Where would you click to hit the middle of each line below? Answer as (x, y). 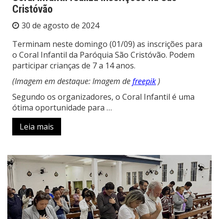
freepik (144, 81)
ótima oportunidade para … (62, 108)
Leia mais (37, 127)
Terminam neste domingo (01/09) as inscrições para (107, 44)
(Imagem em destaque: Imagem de (72, 81)
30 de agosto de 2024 (60, 26)
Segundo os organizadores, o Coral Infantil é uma (103, 97)
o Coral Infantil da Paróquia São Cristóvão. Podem (103, 55)
